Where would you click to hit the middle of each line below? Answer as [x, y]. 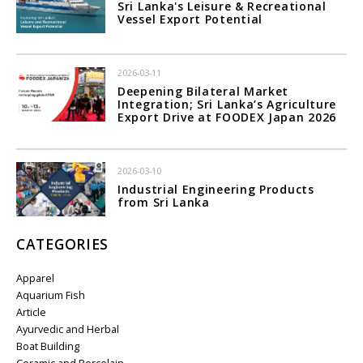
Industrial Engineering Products [216, 189]
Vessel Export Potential [190, 19]
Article [31, 312]
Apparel [35, 278]
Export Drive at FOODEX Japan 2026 [227, 117]
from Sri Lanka [164, 202]
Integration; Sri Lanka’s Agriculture [227, 104]
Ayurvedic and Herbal [68, 329]
